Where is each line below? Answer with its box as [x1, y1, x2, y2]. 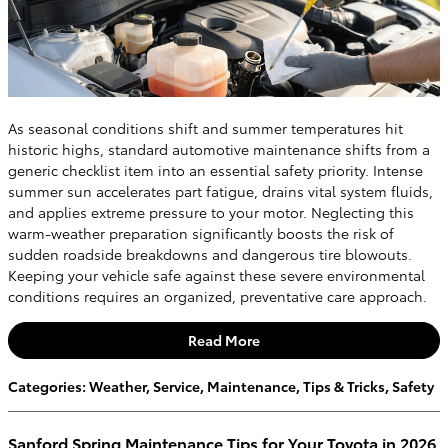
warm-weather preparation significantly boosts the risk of [8, 222, 394, 243]
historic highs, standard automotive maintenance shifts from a [8, 138, 430, 159]
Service [153, 375, 200, 396]
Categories [8, 375, 82, 396]
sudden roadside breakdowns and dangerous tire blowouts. [8, 243, 412, 264]
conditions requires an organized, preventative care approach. [8, 285, 427, 306]
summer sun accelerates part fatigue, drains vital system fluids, [8, 180, 433, 201]
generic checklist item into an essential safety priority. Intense [8, 159, 423, 180]
